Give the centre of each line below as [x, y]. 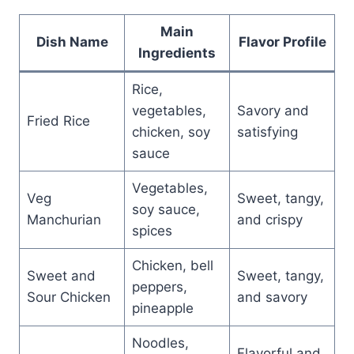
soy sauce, [166, 209]
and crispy [269, 219]
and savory [272, 297]
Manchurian [64, 219]
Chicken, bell [172, 265]
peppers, [159, 286]
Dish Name [72, 41]
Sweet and [61, 275]
